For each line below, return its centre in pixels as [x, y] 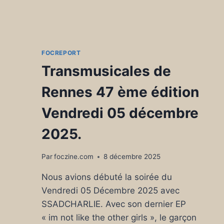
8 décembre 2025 [132, 156]
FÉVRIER [107, 37]
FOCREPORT [61, 53]
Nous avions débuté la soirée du [107, 177]
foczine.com [74, 156]
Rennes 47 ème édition [120, 92]
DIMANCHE [112, 16]
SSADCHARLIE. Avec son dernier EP [114, 204]
